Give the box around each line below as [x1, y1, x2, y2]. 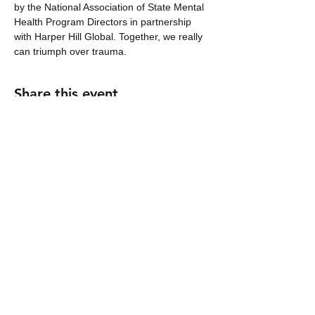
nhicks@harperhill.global [53, 267, 172, 281]
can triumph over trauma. [14, 46, 127, 57]
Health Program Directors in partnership [14, 16, 194, 27]
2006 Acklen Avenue [63, 298, 162, 312]
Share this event [14, 85, 118, 102]
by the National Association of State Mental [14, 1, 207, 13]
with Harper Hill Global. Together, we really [14, 31, 205, 42]
